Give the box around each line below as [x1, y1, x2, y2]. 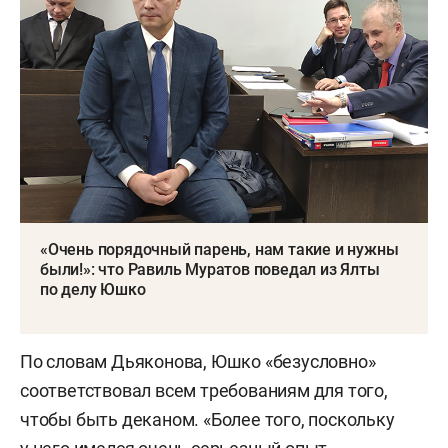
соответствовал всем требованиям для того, [20, 379, 388, 401]
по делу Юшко [40, 279, 146, 299]
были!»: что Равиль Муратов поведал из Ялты [40, 259, 380, 279]
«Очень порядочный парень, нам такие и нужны [40, 239, 399, 259]
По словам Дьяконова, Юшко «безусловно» [20, 350, 376, 372]
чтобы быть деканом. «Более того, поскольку [20, 408, 395, 430]
